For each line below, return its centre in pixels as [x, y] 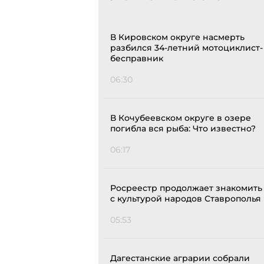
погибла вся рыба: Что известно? [183, 129]
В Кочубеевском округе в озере [181, 118]
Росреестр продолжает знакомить [186, 188]
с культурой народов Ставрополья [186, 199]
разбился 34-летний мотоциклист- [187, 48]
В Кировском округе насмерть [177, 37]
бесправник [137, 59]
